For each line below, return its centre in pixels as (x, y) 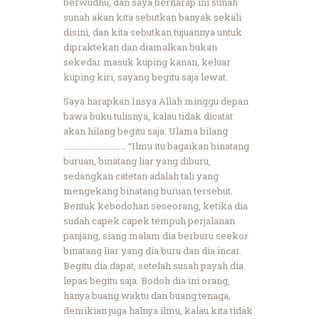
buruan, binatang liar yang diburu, (137, 161)
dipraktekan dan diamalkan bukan (140, 47)
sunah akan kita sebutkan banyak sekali (152, 17)
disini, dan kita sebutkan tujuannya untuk (153, 32)
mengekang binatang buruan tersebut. (148, 190)
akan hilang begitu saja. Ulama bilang (146, 131)
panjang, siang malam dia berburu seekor (156, 235)
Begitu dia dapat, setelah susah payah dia (153, 265)
